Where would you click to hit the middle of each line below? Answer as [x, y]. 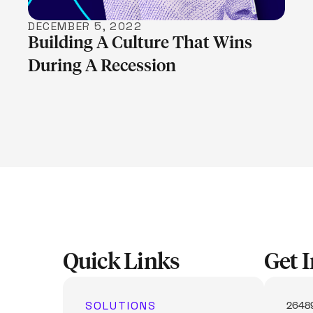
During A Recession [102, 66]
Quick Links [121, 263]
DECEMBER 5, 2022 [85, 26]
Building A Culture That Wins [140, 43]
